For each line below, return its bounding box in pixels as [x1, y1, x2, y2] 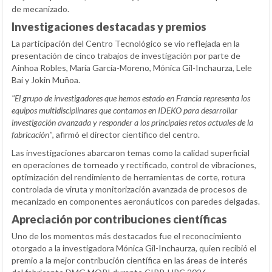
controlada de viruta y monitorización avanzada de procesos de [12, 184, 247, 195]
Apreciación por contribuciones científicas [12, 212, 227, 226]
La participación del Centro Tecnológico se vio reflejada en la [12, 38, 240, 49]
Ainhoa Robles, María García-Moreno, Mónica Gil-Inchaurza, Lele [12, 63, 252, 73]
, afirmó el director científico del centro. [52, 129, 200, 140]
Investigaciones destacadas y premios [12, 20, 206, 34]
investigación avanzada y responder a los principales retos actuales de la [12, 117, 253, 128]
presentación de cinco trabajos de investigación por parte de [12, 50, 240, 61]
